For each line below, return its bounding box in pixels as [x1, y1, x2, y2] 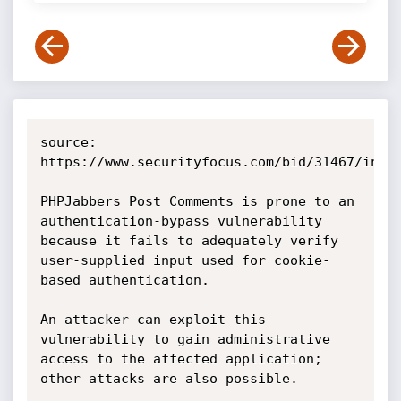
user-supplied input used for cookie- [39, 252, 330, 269]
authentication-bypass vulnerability [39, 213, 322, 229]
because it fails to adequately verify [39, 233, 338, 249]
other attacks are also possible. [39, 371, 298, 387]
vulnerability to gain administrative [39, 331, 330, 347]
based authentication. [39, 272, 209, 288]
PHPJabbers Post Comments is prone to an [39, 193, 354, 209]
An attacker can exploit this [39, 311, 266, 328]
